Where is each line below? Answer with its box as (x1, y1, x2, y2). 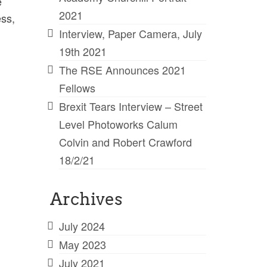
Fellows (58, 79, 95, 95)
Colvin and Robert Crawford (58, 133, 192, 150)
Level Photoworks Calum (58, 116, 178, 132)
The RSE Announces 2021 (58, 61, 186, 77)
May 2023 (58, 236, 106, 252)
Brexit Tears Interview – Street (58, 98, 203, 114)
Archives (49, 188, 123, 209)
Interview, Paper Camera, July (58, 25, 202, 41)
